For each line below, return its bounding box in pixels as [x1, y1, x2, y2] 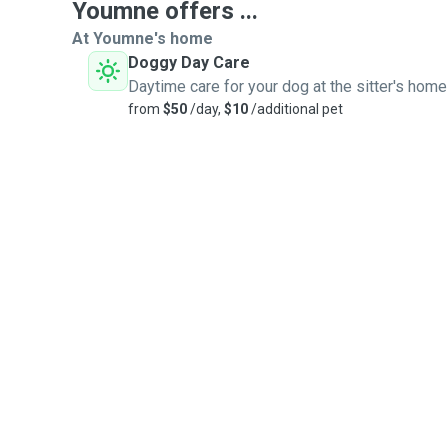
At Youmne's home [72, 29, 213, 48]
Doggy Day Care [128, 53, 250, 72]
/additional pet [248, 101, 343, 117]
